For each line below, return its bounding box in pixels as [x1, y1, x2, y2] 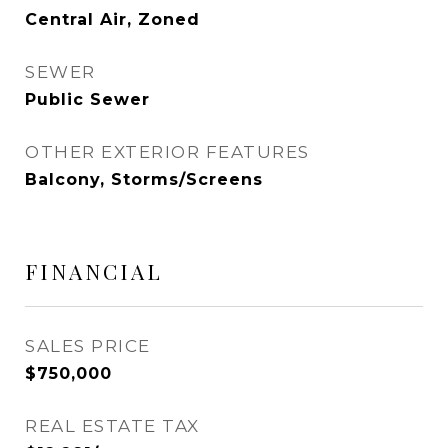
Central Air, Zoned [25, 10, 200, 29]
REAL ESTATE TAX [25, 416, 200, 436]
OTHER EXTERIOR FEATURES [25, 142, 310, 162]
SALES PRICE [25, 336, 151, 356]
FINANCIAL [25, 257, 163, 285]
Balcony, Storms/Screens [25, 170, 263, 189]
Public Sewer [25, 90, 150, 109]
